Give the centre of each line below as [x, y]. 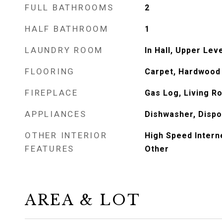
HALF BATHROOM [67, 29]
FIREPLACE [52, 93]
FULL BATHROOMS [69, 7]
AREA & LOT [83, 200]
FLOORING [50, 71]
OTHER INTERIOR [66, 135]
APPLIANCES [56, 114]
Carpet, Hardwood [182, 72]
